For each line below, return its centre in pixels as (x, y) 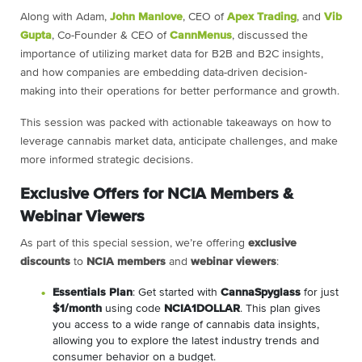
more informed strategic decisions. (107, 160)
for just (320, 292)
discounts (45, 261)
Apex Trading (262, 17)
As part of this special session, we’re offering (134, 243)
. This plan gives (280, 308)
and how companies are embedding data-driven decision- (164, 72)
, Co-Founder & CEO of (111, 35)
